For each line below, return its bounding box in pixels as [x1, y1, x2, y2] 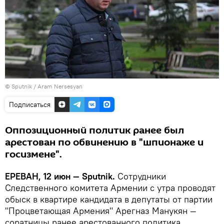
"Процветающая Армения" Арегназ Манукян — [5, 204, 196, 216]
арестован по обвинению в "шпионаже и [5, 135, 203, 149]
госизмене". [5, 147, 62, 161]
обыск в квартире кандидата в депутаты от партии [5, 193, 212, 205]
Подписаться [9, 99, 50, 109]
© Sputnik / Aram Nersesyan [5, 82, 82, 90]
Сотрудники [117, 170, 166, 182]
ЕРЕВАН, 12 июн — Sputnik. [5, 170, 117, 182]
